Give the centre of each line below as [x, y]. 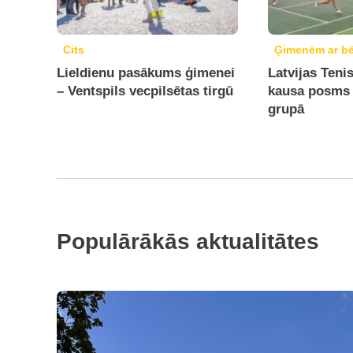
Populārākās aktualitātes [188, 242]
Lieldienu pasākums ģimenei [146, 73]
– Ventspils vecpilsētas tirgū [145, 91]
